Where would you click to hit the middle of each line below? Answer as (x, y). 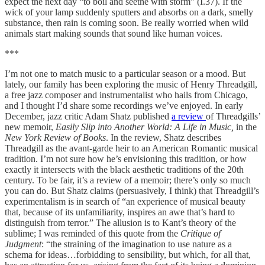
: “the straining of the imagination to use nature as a (137, 244)
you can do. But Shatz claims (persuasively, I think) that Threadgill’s (132, 190)
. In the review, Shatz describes (164, 137)
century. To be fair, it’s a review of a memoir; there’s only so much (128, 180)
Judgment (23, 244)
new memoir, (30, 127)
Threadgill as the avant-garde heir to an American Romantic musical (131, 148)
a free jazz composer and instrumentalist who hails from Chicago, (126, 95)
